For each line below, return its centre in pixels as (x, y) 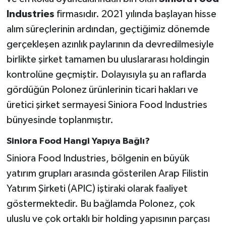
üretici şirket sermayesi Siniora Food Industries (107, 105)
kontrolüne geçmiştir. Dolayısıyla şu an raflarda (106, 74)
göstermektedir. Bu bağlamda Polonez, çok (100, 204)
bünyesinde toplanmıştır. (60, 120)
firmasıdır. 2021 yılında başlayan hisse (135, 14)
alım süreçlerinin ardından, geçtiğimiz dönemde (108, 29)
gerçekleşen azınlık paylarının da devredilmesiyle (110, 44)
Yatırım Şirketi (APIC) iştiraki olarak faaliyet (97, 189)
